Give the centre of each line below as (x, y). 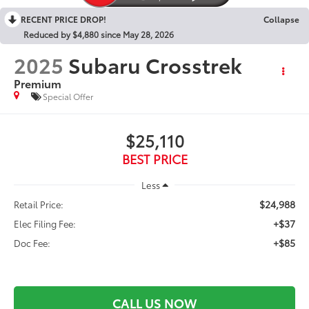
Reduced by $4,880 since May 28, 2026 (99, 34)
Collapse (281, 19)
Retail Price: (39, 204)
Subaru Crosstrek (156, 64)
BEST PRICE (154, 158)
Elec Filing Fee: (45, 223)
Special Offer (68, 97)
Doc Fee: (32, 242)
